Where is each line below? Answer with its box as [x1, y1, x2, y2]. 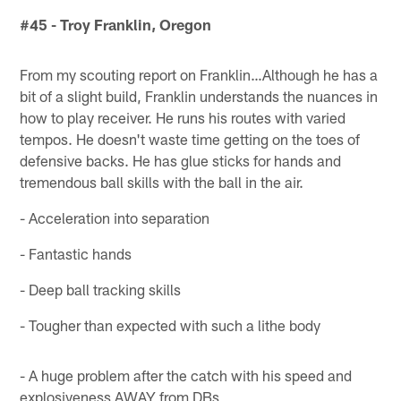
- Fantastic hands [20, 243, 132, 262]
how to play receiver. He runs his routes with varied [20, 107, 346, 126]
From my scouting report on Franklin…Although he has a [20, 64, 379, 83]
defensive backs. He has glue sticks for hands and [20, 150, 342, 169]
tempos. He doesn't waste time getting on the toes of [20, 129, 361, 148]
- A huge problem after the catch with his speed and [20, 365, 353, 384]
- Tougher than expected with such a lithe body [20, 315, 321, 334]
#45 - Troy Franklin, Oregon [20, 14, 212, 33]
